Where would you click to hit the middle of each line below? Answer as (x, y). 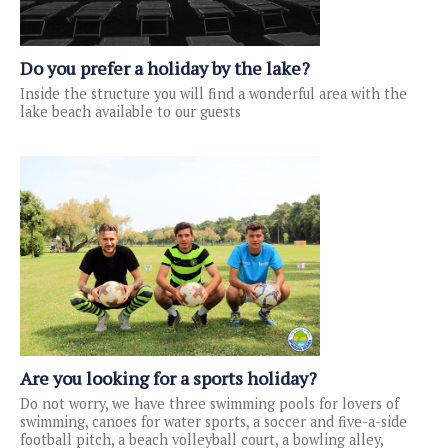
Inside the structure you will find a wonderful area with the (213, 94)
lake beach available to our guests (130, 112)
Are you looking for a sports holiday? (168, 378)
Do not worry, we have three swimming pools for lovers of (209, 404)
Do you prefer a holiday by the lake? (165, 68)
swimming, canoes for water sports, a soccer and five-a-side (213, 422)
